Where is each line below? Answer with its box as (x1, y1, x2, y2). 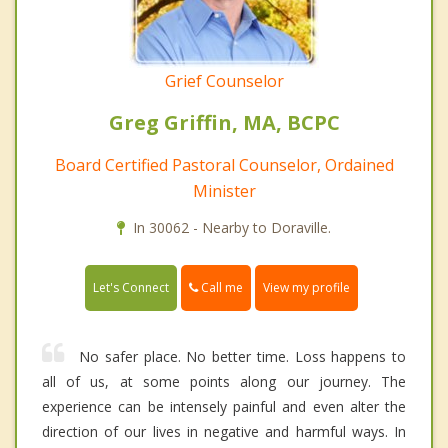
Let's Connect (93, 279, 169, 297)
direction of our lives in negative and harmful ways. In (42, 422, 406, 442)
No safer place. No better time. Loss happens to (79, 347, 406, 367)
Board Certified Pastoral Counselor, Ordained (54, 154, 394, 177)
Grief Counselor (164, 70, 284, 93)
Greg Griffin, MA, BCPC (108, 109, 340, 137)
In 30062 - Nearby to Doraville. (133, 218, 331, 238)
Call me (198, 279, 243, 297)
